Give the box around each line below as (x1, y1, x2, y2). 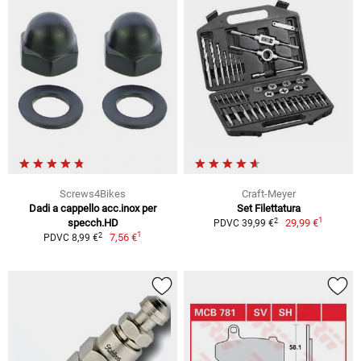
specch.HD (67, 217, 118, 230)
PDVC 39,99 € (213, 218, 274, 230)
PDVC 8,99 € (43, 232, 98, 244)
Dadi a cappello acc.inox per (29, 202, 156, 215)
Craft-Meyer (241, 188, 296, 201)
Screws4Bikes (60, 188, 126, 201)
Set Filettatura (236, 202, 301, 215)
